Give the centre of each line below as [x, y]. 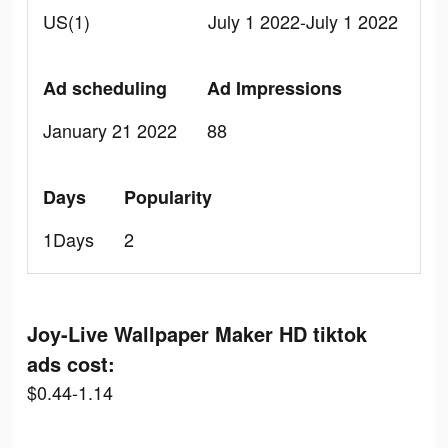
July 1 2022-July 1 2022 [303, 21]
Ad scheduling [105, 88]
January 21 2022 [110, 130]
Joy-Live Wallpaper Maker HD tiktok [197, 333]
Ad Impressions [274, 88]
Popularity [168, 197]
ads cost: [71, 363]
